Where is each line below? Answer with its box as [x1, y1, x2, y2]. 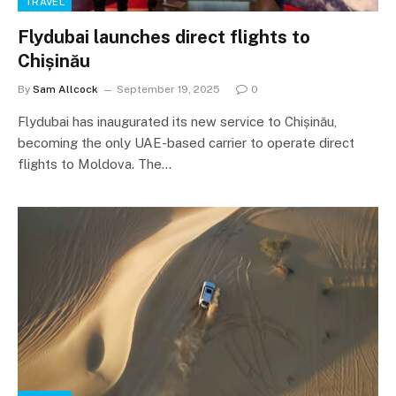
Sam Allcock [33, 83, 98, 95]
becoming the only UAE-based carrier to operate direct [18, 135, 354, 150]
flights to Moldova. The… [18, 156, 171, 171]
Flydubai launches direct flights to [18, 27, 310, 48]
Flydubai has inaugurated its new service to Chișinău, [18, 114, 337, 129]
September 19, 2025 [117, 83, 220, 95]
